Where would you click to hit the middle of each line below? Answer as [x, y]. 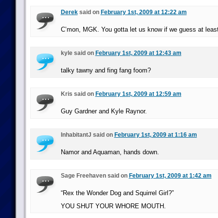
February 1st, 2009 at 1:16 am [155, 135]
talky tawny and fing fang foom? [106, 70]
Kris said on [78, 94]
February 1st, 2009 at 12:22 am [144, 12]
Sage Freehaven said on [95, 176]
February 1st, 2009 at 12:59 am [138, 94]
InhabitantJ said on [87, 135]
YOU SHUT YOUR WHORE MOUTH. [113, 206]
